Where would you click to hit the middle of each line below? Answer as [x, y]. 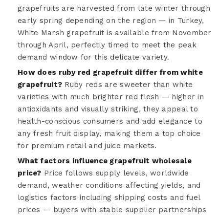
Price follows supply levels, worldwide [115, 173]
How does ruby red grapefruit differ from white [110, 72]
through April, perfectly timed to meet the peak [107, 45]
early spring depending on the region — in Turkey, [111, 20]
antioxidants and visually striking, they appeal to [108, 109]
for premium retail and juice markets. [87, 145]
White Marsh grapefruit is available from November [115, 33]
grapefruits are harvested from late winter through [114, 8]
